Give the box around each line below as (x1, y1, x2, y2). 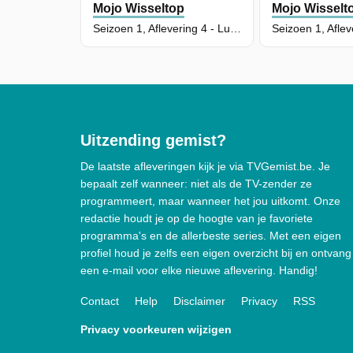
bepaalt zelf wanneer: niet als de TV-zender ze (80, 177, 312, 191)
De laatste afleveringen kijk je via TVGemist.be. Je (80, 160, 330, 173)
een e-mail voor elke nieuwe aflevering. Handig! (80, 264, 318, 277)
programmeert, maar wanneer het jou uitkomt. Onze (80, 195, 340, 208)
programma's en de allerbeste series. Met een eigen (80, 229, 341, 243)
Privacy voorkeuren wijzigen (80, 323, 232, 336)
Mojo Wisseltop (93, 2, 184, 16)
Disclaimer (173, 295, 225, 308)
